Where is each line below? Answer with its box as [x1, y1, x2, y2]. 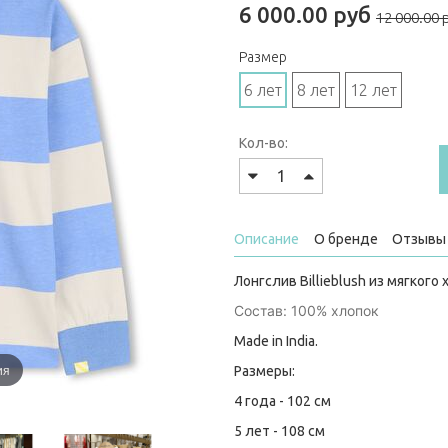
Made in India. [234, 333, 318, 350]
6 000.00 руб [239, 2, 371, 28]
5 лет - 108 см [234, 423, 325, 440]
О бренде [314, 231, 378, 248]
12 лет [350, 81, 397, 100]
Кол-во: [239, 135, 288, 152]
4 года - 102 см [234, 393, 331, 410]
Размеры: [234, 363, 295, 380]
